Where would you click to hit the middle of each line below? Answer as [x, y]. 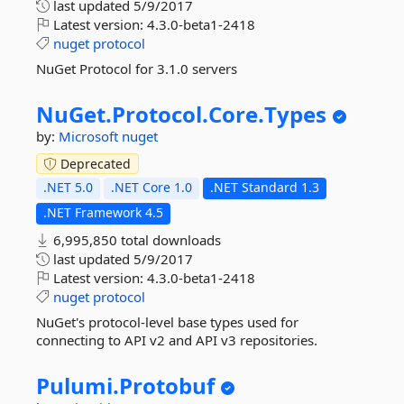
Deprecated [94, 164]
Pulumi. [78, 386]
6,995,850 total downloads [135, 240]
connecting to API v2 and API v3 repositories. [177, 340]
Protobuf [167, 386]
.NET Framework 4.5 [103, 212]
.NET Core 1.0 [151, 187]
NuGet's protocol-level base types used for [167, 322]
